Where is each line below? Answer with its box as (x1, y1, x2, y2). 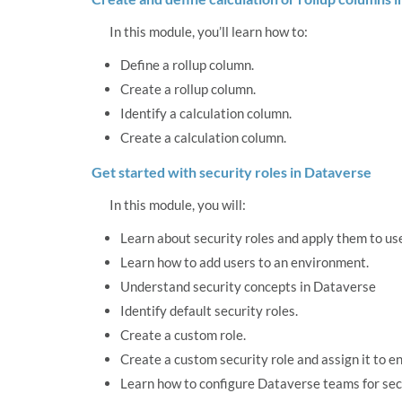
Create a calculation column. (120, 129, 286, 146)
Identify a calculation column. (120, 105, 292, 122)
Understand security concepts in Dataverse (120, 278, 376, 295)
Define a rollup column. (120, 57, 254, 74)
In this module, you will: (109, 197, 246, 214)
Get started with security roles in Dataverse (92, 163, 371, 181)
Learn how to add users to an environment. (120, 254, 369, 271)
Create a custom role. (120, 327, 246, 344)
